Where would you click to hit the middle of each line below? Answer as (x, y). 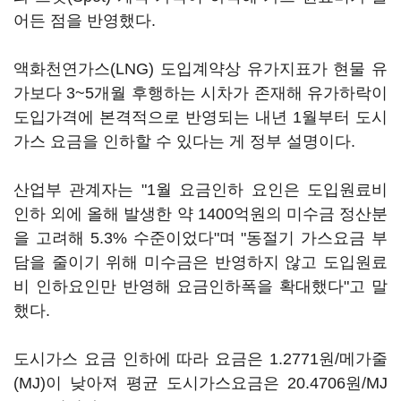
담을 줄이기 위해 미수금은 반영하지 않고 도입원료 (200, 262)
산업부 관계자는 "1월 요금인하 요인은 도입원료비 (200, 190)
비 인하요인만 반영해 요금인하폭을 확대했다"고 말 (200, 286)
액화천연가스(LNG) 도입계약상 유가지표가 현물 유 (200, 69)
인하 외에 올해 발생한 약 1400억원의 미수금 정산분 (200, 214)
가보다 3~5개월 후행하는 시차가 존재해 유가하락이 (200, 93)
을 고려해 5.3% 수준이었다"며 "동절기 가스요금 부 (200, 238)
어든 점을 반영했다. (85, 21)
